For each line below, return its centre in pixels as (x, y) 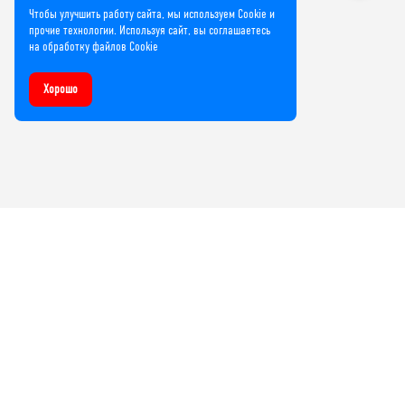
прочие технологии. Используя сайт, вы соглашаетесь (150, 30)
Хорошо (61, 89)
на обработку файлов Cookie (94, 47)
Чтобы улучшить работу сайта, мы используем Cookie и (152, 14)
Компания (42, 344)
